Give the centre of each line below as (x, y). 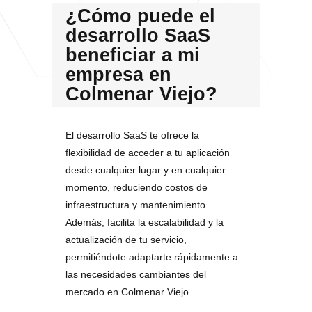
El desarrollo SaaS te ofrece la (132, 135)
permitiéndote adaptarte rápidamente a (152, 257)
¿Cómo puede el (140, 16)
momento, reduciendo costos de (136, 187)
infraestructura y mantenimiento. (137, 205)
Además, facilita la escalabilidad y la (145, 222)
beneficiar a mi (133, 55)
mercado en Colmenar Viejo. (128, 292)
